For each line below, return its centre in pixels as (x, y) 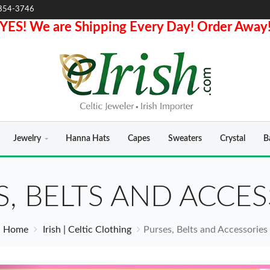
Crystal (232, 139)
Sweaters (185, 139)
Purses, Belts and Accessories (205, 230)
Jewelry (27, 139)
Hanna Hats (87, 139)
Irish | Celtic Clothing (87, 230)
